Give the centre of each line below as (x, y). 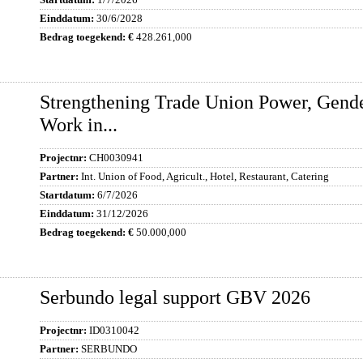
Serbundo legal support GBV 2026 (175, 297)
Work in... (79, 125)
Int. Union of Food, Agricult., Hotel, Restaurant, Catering (205, 176)
